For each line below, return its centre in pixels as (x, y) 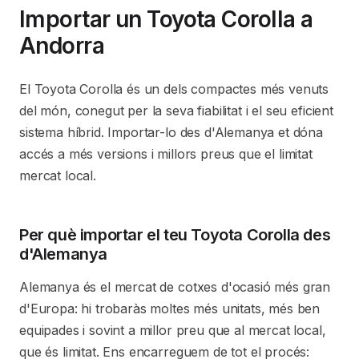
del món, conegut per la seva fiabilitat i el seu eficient (176, 111)
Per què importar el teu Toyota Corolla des (175, 235)
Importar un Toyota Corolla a (166, 19)
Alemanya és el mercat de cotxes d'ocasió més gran (175, 287)
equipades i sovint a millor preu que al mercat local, (173, 330)
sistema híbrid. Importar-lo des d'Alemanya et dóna (171, 132)
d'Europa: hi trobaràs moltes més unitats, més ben (170, 309)
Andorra (62, 46)
